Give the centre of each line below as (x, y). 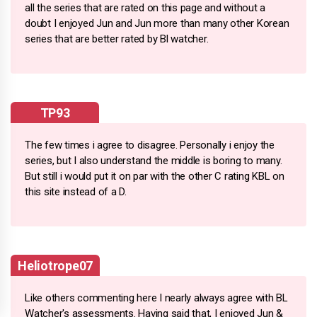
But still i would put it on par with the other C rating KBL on (155, 176)
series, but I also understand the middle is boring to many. (154, 160)
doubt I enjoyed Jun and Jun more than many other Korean (157, 23)
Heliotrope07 (55, 265)
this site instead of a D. (76, 191)
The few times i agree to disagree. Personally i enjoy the (150, 145)
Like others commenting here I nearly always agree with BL (156, 298)
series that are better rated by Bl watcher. (117, 39)
